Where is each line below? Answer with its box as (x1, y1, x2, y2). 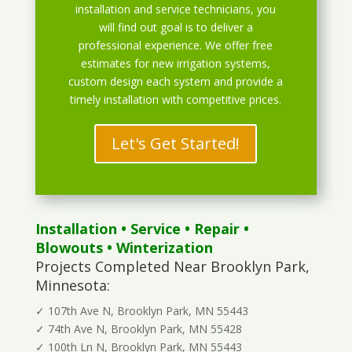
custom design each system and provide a (68, 74, 284, 90)
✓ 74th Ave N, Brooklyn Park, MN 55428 (35, 321, 242, 337)
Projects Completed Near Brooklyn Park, (35, 257, 310, 277)
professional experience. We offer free (79, 38, 273, 53)
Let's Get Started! (112, 133, 240, 155)
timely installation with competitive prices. (70, 92, 282, 108)
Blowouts (35, 238, 103, 258)
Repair (193, 219, 240, 239)
